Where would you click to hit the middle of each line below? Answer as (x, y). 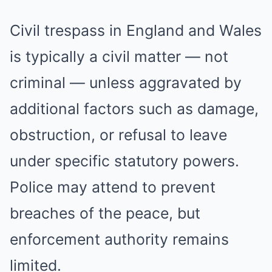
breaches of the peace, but (105, 213)
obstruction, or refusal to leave (118, 135)
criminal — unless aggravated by (126, 83)
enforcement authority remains (119, 239)
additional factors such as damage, (134, 109)
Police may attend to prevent (113, 187)
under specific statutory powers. (124, 161)
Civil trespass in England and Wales (136, 30)
